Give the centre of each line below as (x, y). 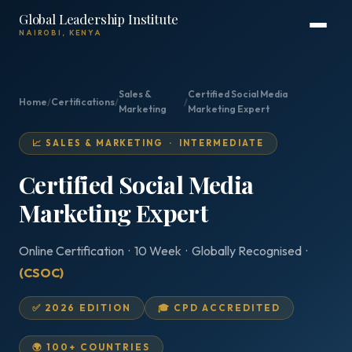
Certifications (83, 101)
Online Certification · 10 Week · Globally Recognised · (164, 251)
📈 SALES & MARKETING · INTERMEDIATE (148, 143)
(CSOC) (41, 273)
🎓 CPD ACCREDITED (220, 308)
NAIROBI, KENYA (60, 33)
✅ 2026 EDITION (82, 308)
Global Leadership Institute (99, 19)
